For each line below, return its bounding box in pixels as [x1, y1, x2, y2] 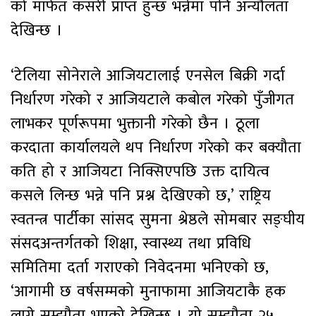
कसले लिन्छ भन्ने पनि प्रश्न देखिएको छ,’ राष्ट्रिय [11, 182, 271, 209]
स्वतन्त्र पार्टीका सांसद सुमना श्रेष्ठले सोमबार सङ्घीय [11, 206, 305, 233]
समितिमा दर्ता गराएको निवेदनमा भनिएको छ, [11, 254, 268, 281]
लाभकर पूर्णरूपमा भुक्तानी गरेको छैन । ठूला [11, 110, 260, 137]
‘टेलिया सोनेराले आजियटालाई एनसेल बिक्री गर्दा [11, 62, 285, 89]
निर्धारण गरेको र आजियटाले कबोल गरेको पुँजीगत [11, 86, 294, 113]
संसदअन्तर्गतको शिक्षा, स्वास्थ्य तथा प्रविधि [11, 230, 251, 257]
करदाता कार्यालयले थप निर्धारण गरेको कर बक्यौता [11, 134, 301, 161]
